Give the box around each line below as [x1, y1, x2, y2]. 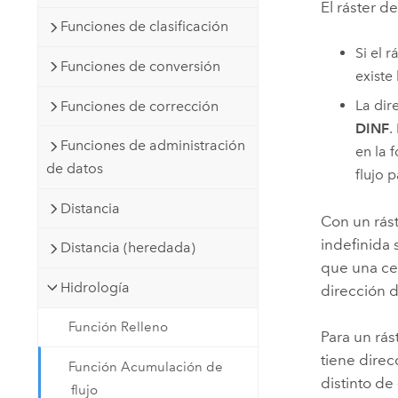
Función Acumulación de [68, 358, 224, 375]
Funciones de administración [60, 137, 245, 155]
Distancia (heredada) [60, 239, 195, 257]
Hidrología [60, 278, 130, 296]
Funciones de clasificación [60, 18, 228, 36]
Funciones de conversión [60, 57, 220, 75]
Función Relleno [68, 319, 169, 336]
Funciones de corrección [60, 97, 219, 115]
